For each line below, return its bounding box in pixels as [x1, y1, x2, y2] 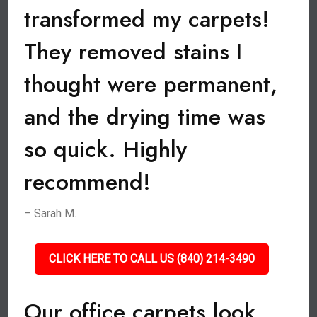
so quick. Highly [24, 133, 188, 166]
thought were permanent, [24, 68, 278, 100]
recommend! [24, 166, 151, 198]
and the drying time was [24, 100, 266, 133]
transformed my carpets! [24, 3, 270, 35]
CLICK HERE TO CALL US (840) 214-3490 [48, 252, 255, 265]
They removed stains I [24, 35, 243, 68]
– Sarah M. [24, 207, 77, 220]
